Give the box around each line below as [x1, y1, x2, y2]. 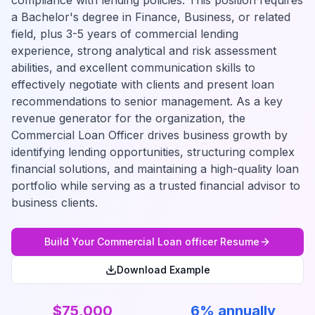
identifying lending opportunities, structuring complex [11, 145, 295, 159]
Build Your [44, 236, 97, 247]
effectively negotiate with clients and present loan [11, 77, 274, 91]
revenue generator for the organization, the [11, 111, 245, 125]
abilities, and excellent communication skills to [11, 60, 255, 75]
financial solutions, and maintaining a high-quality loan [11, 162, 299, 176]
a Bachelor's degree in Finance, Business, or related [11, 10, 290, 24]
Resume [217, 236, 259, 247]
